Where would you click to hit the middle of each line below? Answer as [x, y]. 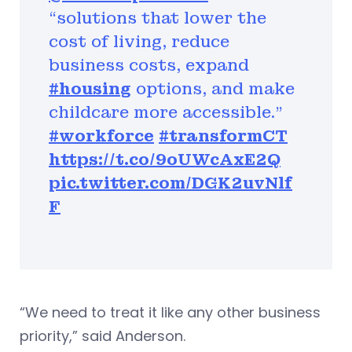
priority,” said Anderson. [103, 335]
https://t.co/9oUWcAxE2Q [165, 159]
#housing [90, 88]
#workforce [101, 136]
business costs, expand [149, 65]
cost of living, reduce [139, 41]
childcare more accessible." [166, 112]
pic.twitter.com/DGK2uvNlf [170, 183]
